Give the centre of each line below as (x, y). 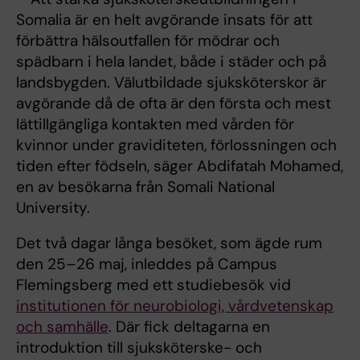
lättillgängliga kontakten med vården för (155, 124)
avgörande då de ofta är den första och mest (174, 103)
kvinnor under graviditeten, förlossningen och (176, 145)
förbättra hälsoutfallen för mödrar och (148, 40)
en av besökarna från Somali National (145, 186)
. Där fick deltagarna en (189, 326)
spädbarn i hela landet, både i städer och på (171, 61)
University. (53, 207)
